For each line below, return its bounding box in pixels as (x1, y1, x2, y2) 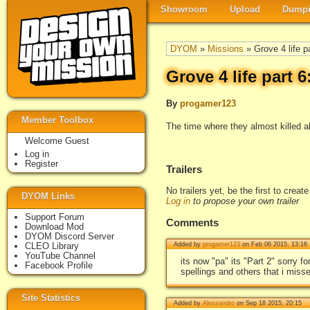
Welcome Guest (25, 136, 89, 146)
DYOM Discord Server (25, 231, 114, 241)
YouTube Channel (25, 250, 95, 261)
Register (25, 158, 58, 169)
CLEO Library (25, 241, 79, 251)
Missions (208, 44, 244, 54)
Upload (230, 4, 260, 15)
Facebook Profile (25, 260, 93, 271)
